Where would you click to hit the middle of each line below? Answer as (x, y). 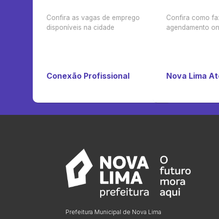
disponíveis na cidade (80, 27)
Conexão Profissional (88, 76)
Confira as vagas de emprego (93, 17)
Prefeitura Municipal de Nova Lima (113, 212)
